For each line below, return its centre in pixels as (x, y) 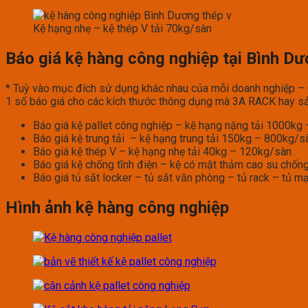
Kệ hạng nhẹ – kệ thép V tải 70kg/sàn (122, 28)
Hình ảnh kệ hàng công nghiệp (117, 207)
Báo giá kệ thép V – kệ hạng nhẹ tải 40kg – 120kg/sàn (162, 151)
